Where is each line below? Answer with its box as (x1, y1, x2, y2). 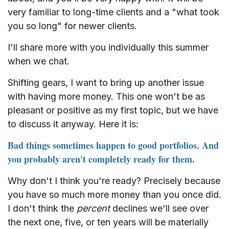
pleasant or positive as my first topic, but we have (8, 105, 218, 116)
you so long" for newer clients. (8, 20, 137, 32)
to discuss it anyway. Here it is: (8, 119, 139, 130)
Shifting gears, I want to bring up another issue (8, 77, 204, 88)
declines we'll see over (110, 203, 209, 214)
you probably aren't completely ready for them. (8, 152, 195, 166)
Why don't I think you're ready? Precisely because (8, 175, 220, 187)
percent (77, 203, 110, 214)
